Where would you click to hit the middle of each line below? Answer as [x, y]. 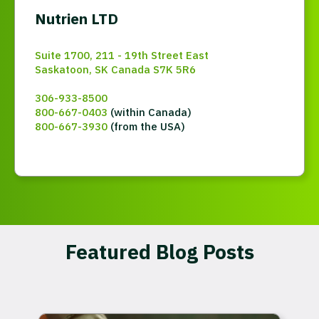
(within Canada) [150, 112]
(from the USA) [146, 126]
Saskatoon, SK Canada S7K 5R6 [115, 69]
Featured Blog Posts [159, 251]
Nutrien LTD [77, 18]
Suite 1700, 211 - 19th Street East [122, 55]
